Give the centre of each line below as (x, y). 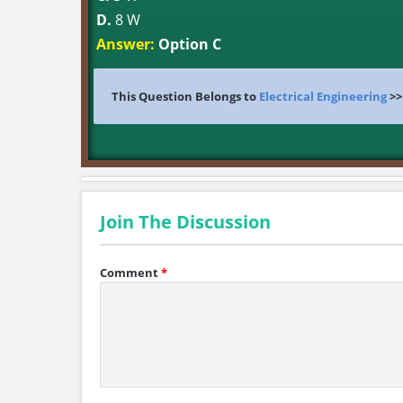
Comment (129, 273)
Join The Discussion (185, 222)
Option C (188, 44)
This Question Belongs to (185, 96)
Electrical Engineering (323, 96)
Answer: (125, 44)
